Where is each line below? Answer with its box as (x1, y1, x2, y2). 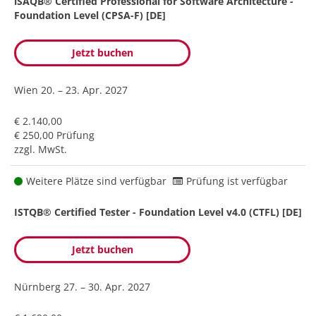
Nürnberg (14, 279, 63, 293)
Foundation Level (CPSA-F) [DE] (14, 8, 166, 22)
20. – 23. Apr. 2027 (41, 83, 128, 97)
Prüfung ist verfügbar (186, 174, 288, 188)
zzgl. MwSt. (14, 142, 67, 156)
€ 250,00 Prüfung (14, 128, 95, 142)
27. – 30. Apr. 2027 (63, 279, 150, 293)
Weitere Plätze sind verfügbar (26, 174, 166, 188)
